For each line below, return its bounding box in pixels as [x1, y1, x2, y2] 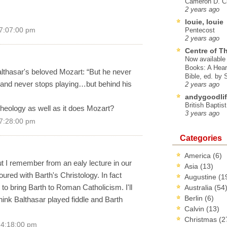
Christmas [184, 215, 219, 223]
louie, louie [185, 17, 223, 26]
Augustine [184, 172, 218, 181]
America [184, 151, 213, 160]
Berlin [184, 194, 205, 202]
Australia [184, 183, 214, 192]
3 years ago [185, 109, 219, 117]
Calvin [184, 204, 206, 213]
